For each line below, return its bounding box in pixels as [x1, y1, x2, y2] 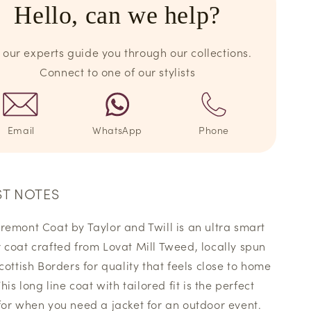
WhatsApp [92, 123, 143, 137]
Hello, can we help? [14, 1, 221, 30]
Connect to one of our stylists [40, 64, 196, 80]
